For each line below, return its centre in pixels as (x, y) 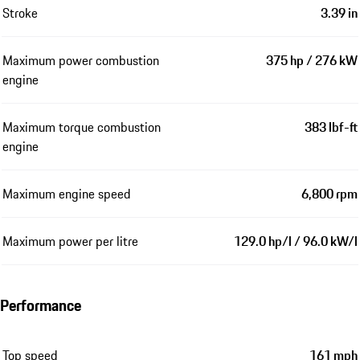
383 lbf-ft (331, 127)
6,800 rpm (329, 193)
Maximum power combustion (81, 60)
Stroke (20, 12)
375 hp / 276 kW (312, 60)
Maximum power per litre (70, 241)
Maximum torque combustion (82, 127)
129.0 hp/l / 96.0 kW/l (296, 241)
